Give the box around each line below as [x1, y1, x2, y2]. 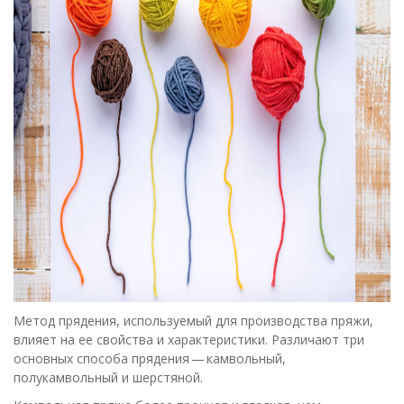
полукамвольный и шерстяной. [14, 369, 203, 386]
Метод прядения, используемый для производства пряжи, [14, 312, 373, 329]
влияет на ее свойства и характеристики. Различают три [14, 331, 364, 348]
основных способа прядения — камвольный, [14, 350, 286, 367]
